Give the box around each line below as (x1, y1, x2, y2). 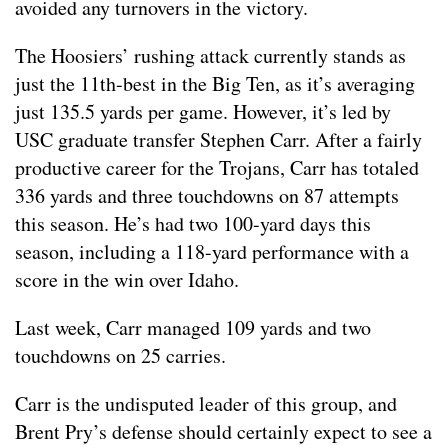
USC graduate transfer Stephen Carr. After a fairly (15, 126, 422, 154)
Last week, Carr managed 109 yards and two (15, 314, 371, 342)
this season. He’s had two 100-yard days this (15, 210, 371, 238)
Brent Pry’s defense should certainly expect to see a (15, 418, 432, 446)
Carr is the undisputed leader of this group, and (15, 390, 397, 418)
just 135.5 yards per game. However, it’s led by (15, 98, 391, 126)
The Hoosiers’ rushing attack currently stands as (15, 42, 406, 70)
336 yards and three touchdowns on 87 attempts (15, 182, 399, 210)
